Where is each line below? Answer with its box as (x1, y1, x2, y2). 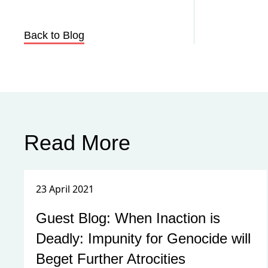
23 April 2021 (36, 182, 94, 196)
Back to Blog (24, 29, 84, 41)
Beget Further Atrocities (36, 251, 185, 267)
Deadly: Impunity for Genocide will (36, 230, 251, 246)
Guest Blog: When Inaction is (36, 210, 220, 226)
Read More (24, 130, 130, 155)
